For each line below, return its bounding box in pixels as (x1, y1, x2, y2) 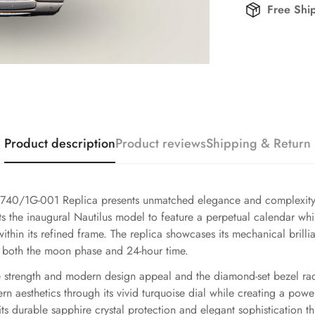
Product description (4, 134, 115, 153)
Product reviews (115, 134, 206, 153)
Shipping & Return (206, 134, 311, 153)
